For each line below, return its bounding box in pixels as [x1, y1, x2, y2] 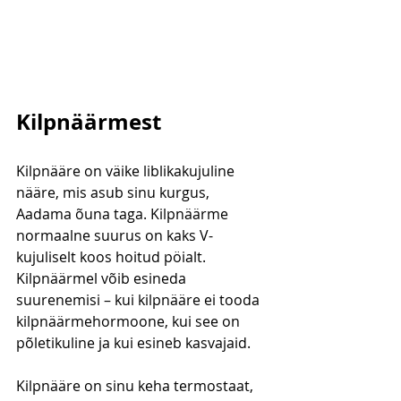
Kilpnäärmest [16, 107, 161, 138]
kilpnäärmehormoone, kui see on [16, 311, 243, 332]
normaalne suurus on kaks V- [16, 226, 213, 246]
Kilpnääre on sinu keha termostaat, [16, 376, 257, 397]
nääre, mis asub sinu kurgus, [16, 183, 213, 203]
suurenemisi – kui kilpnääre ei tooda [16, 290, 263, 311]
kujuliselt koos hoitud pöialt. [16, 247, 209, 268]
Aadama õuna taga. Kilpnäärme [16, 204, 232, 225]
